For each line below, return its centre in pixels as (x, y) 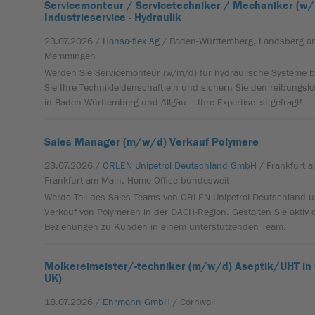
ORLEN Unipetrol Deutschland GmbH (180, 166)
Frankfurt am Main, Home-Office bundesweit (137, 181)
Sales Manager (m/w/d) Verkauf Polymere (152, 142)
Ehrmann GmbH (137, 302)
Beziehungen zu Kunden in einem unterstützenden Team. (166, 227)
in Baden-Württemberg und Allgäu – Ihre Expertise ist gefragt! (174, 103)
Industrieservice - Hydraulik (113, 18)
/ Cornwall (194, 302)
